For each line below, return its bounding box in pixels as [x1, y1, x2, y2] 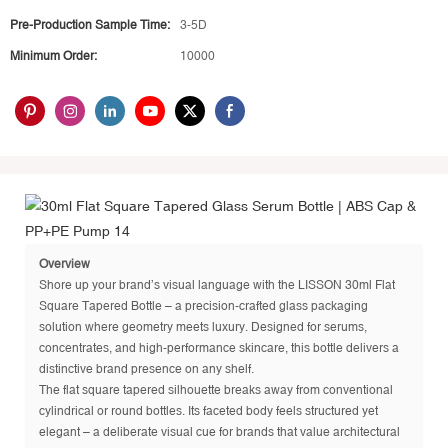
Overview [39, 256, 90, 271]
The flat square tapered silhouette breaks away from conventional [39, 382, 393, 397]
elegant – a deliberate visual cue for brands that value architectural [39, 424, 400, 439]
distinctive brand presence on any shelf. [39, 361, 254, 376]
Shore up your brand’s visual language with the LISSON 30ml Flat [39, 277, 395, 292]
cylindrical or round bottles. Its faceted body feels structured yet [39, 403, 378, 418]
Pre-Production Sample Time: [10, 18, 170, 32]
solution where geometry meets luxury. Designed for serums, [39, 319, 367, 334]
